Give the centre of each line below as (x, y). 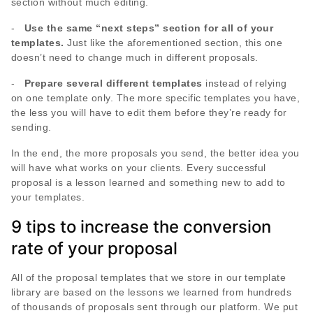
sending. (31, 128)
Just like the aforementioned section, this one (173, 43)
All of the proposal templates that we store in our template (149, 278)
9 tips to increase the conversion (141, 227)
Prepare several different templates (113, 83)
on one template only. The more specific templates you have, (156, 98)
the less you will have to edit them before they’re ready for (149, 113)
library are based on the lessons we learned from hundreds (152, 292)
